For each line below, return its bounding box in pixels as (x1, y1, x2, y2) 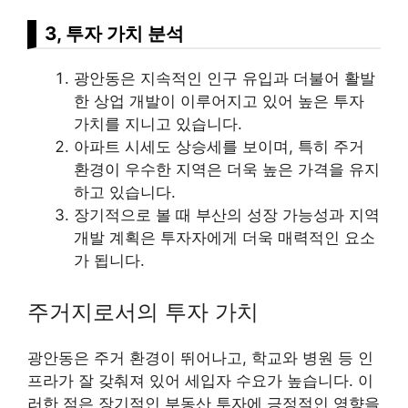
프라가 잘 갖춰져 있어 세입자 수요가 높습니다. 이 (27, 371, 373, 390)
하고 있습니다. (74, 183, 176, 202)
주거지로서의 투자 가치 (27, 298, 259, 325)
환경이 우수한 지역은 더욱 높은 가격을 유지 (74, 160, 380, 179)
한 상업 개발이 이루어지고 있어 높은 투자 (74, 92, 364, 111)
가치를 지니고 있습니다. (74, 115, 242, 134)
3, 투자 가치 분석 (45, 22, 184, 46)
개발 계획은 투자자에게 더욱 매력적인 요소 (74, 229, 375, 248)
